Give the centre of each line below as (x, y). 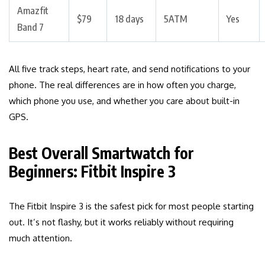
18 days (129, 19)
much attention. (41, 238)
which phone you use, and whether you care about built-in (124, 101)
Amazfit (33, 11)
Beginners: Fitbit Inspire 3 (92, 172)
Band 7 (30, 28)
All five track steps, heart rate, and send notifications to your (130, 69)
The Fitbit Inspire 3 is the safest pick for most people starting (131, 206)
